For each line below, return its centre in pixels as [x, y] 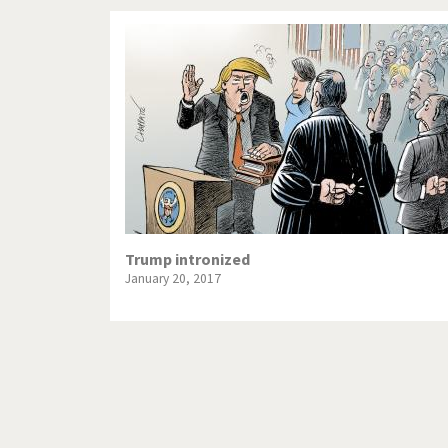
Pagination [150, 421]
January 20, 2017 [173, 278]
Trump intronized [187, 258]
